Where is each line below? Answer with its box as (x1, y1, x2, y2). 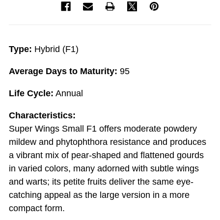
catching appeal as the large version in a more (9, 190, 190, 200)
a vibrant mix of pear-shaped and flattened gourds (9, 150, 204, 160)
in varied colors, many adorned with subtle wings (9, 163, 199, 173)
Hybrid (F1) (32, 44, 79, 54)
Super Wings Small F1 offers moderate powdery (9, 123, 197, 134)
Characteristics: (9, 110, 76, 120)
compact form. (9, 203, 65, 213)
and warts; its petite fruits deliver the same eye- (9, 176, 193, 187)
